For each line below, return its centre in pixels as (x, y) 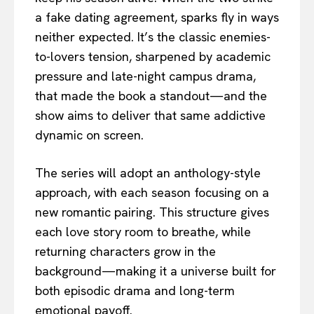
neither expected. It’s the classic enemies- (153, 36)
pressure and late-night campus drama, (145, 76)
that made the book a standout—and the (151, 95)
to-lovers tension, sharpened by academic (153, 56)
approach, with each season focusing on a (152, 192)
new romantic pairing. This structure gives (152, 212)
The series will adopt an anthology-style (148, 172)
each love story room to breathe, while (143, 231)
